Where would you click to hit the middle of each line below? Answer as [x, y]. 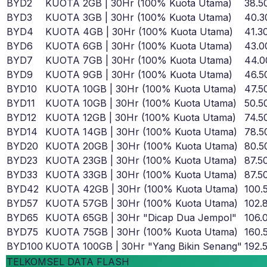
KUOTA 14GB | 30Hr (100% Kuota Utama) [141, 132]
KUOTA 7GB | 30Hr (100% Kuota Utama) [139, 60]
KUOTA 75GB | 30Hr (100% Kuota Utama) [142, 232]
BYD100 [25, 246]
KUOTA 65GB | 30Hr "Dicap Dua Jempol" [141, 218]
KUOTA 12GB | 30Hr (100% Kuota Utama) [141, 118]
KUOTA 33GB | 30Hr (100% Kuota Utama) [141, 175]
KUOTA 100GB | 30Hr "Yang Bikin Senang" [144, 246]
